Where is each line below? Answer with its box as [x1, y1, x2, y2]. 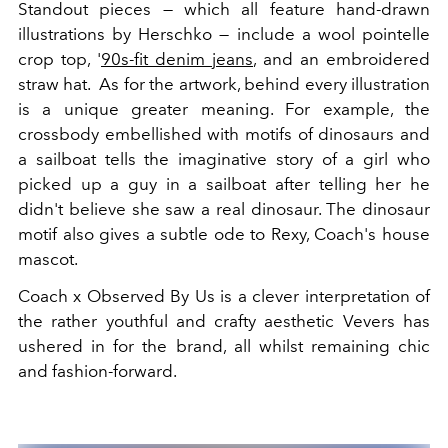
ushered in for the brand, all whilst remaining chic [18, 336, 430, 357]
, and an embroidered [253, 49, 430, 70]
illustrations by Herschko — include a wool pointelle [18, 24, 430, 45]
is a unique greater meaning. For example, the [18, 99, 430, 120]
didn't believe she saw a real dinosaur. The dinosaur [18, 199, 430, 220]
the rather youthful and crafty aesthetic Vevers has [18, 311, 430, 332]
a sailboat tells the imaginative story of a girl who [18, 149, 430, 170]
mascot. [18, 249, 78, 270]
